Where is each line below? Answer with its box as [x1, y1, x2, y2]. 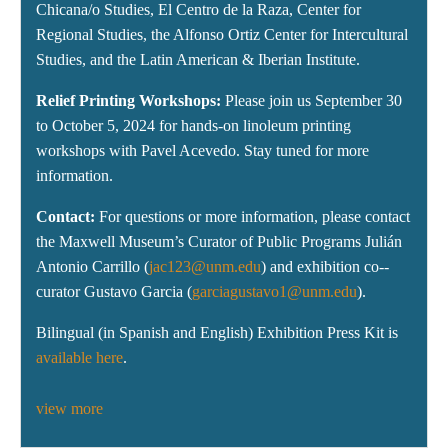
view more [36, 400, 103, 418]
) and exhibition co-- [261, 258, 389, 276]
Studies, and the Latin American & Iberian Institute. [36, 51, 360, 69]
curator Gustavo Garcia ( [36, 283, 192, 301]
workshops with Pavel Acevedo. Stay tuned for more [36, 142, 369, 160]
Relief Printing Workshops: [36, 92, 225, 110]
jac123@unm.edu [149, 258, 261, 276]
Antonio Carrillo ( [36, 258, 149, 276]
